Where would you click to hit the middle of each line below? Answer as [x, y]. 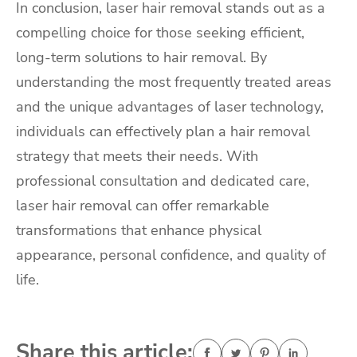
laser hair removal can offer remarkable [143, 206]
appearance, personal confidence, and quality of [171, 255]
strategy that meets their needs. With [137, 157]
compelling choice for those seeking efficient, [160, 33]
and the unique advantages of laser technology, [170, 107]
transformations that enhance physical [139, 231]
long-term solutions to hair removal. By [141, 58]
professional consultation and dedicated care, [163, 181]
